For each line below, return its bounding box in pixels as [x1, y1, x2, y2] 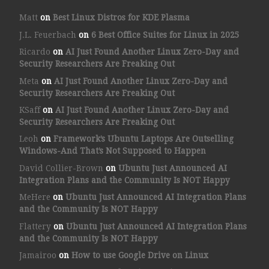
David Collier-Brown [19, 163, 103, 173]
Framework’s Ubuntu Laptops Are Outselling [53, 134, 234, 144]
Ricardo [19, 47, 50, 57]
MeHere [19, 192, 50, 202]
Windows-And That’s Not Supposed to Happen [19, 146, 206, 156]
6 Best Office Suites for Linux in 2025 [91, 29, 240, 40]
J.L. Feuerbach [19, 29, 76, 40]
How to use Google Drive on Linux [71, 250, 208, 261]
